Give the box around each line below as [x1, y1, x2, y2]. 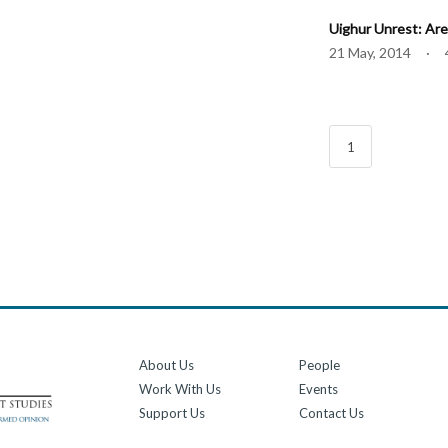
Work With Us [139, 381, 222, 398]
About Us [139, 357, 195, 374]
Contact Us [299, 405, 365, 422]
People [299, 357, 341, 374]
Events [299, 381, 339, 398]
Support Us [139, 405, 206, 422]
